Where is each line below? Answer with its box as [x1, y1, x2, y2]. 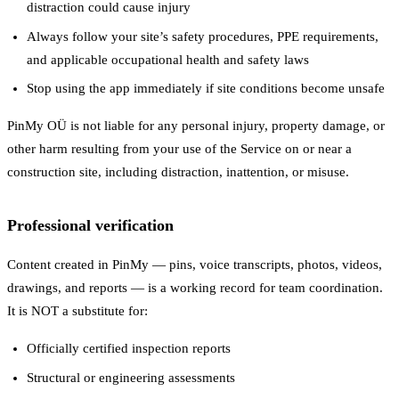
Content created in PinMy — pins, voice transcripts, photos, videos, [7, 257, 382, 273]
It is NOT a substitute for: [7, 304, 148, 319]
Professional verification [7, 216, 174, 235]
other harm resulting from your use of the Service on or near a [7, 142, 352, 157]
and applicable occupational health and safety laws [27, 52, 310, 67]
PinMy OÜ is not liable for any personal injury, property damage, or [7, 118, 385, 134]
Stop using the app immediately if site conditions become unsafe [27, 81, 386, 96]
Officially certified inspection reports [27, 341, 232, 356]
